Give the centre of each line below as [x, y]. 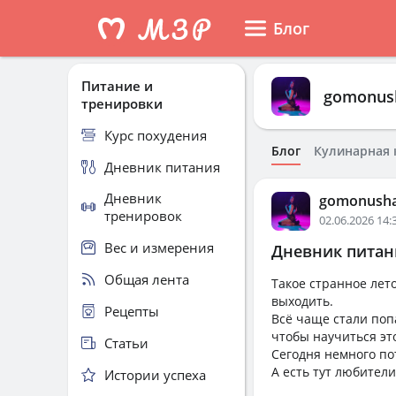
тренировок [143, 216]
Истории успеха [155, 374]
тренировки [122, 103]
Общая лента [147, 279]
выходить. [302, 301]
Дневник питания [162, 167]
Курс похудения [156, 135]
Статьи [126, 343]
